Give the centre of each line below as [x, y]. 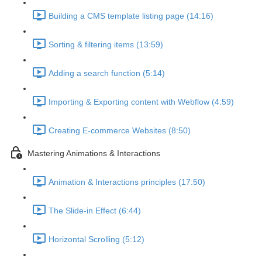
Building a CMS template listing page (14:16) [131, 16]
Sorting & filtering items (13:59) [106, 45]
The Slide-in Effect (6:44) [95, 211]
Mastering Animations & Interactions [94, 154]
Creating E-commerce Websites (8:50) [120, 131]
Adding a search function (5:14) [107, 73]
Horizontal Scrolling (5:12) [96, 239]
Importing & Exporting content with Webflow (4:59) [141, 102]
